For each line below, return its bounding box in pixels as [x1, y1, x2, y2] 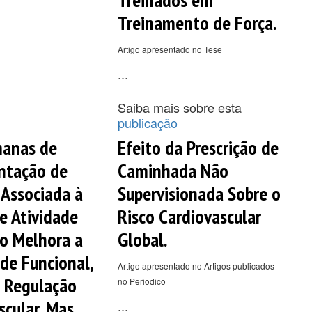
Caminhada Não [117, 157, 228, 183]
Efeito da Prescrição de [117, 134, 279, 160]
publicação [117, 113, 178, 132]
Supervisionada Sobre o [117, 180, 281, 206]
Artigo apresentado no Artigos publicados [117, 259, 274, 272]
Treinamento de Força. [117, 9, 276, 36]
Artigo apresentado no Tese [117, 42, 222, 55]
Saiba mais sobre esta [117, 97, 242, 116]
